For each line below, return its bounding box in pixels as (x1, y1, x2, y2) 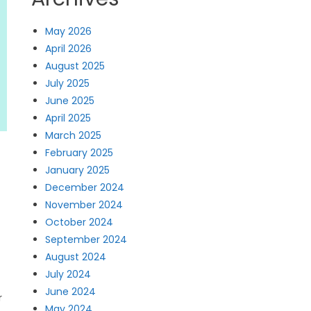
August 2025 (45, 59, 106, 73)
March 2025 (45, 128, 102, 142)
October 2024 (45, 215, 114, 229)
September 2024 (45, 233, 128, 246)
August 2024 (45, 250, 107, 264)
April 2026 (45, 42, 92, 56)
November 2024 (45, 198, 124, 212)
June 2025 (45, 94, 95, 108)
